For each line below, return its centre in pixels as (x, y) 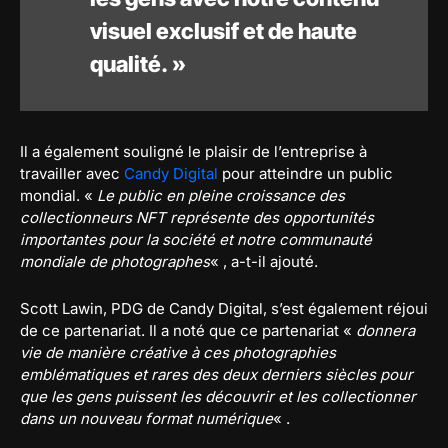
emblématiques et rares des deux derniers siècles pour (216, 375)
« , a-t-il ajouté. (264, 262)
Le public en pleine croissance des (221, 196)
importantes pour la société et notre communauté (196, 240)
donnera (385, 331)
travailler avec (72, 174)
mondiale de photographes (115, 262)
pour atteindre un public (305, 174)
